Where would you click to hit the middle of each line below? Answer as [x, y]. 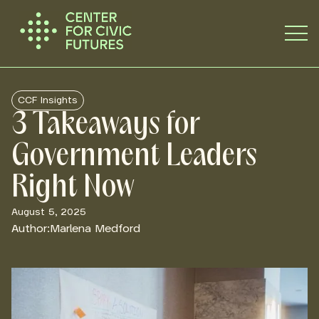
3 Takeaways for [106, 125]
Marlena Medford [95, 229]
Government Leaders [134, 157]
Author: [31, 229]
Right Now [73, 188]
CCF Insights [48, 100]
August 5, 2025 [49, 212]
